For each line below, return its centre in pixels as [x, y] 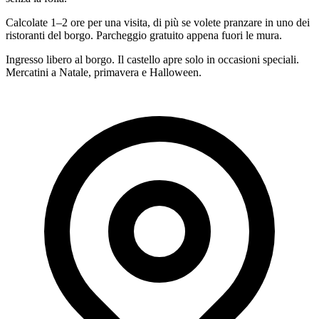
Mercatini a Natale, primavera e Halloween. [104, 72]
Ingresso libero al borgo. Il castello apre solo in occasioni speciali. [152, 59]
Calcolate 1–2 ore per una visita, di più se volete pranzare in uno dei [158, 22]
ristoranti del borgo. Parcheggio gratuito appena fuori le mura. [144, 35]
